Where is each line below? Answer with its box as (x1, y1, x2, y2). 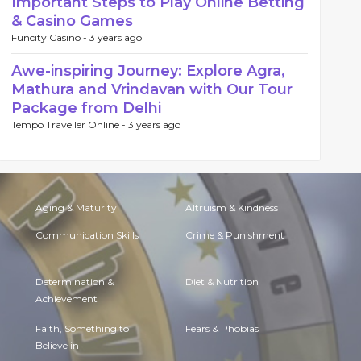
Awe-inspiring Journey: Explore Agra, (11, 62, 285, 80)
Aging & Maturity (35, 201, 117, 214)
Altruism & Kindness (185, 201, 278, 214)
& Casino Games (11, 12, 133, 30)
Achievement (35, 293, 98, 308)
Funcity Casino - (11, 31, 89, 44)
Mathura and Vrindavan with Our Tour (11, 81, 293, 98)
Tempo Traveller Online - (11, 118, 128, 131)
